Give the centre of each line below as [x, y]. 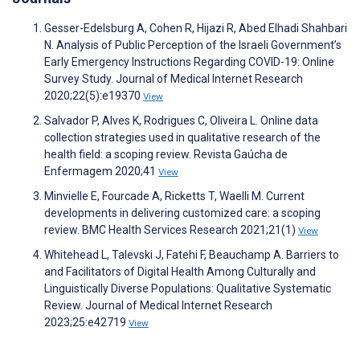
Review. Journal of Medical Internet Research [158, 306]
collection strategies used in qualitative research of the [182, 138]
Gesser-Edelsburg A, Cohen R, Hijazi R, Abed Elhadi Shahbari [196, 29]
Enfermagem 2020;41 [101, 172]
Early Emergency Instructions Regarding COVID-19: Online [189, 62]
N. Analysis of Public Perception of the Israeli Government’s [193, 45]
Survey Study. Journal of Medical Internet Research [174, 79]
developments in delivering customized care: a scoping [182, 213]
